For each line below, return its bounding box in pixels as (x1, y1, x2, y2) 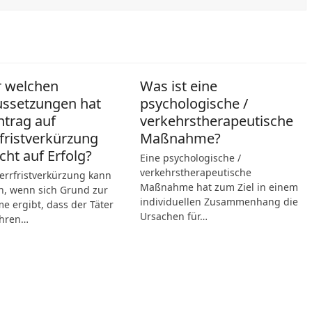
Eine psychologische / (139, 151, 241, 164)
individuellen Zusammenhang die (139, 195, 298, 208)
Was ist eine (139, 77, 217, 95)
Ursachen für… (139, 210, 208, 223)
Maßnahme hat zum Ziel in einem (139, 180, 298, 194)
